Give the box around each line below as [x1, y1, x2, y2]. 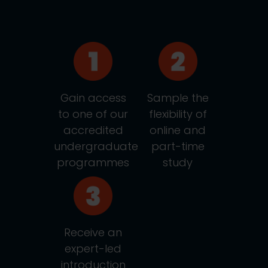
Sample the [147, 90, 209, 105]
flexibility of [148, 106, 207, 121]
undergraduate [54, 139, 138, 154]
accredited [63, 123, 123, 138]
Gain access [60, 90, 126, 105]
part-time [151, 139, 205, 154]
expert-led [65, 241, 122, 256]
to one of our [58, 106, 129, 121]
